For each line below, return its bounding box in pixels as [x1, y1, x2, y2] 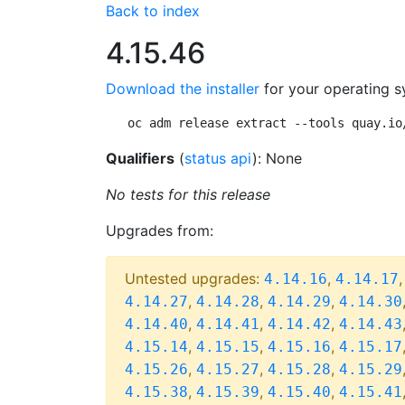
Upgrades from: [106, 221, 213, 240]
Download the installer [106, 80, 259, 98]
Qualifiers [106, 149, 174, 167]
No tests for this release [106, 185, 270, 203]
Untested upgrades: [125, 269, 264, 287]
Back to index [106, 2, 200, 20]
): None [252, 149, 302, 167]
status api [184, 149, 252, 167]
